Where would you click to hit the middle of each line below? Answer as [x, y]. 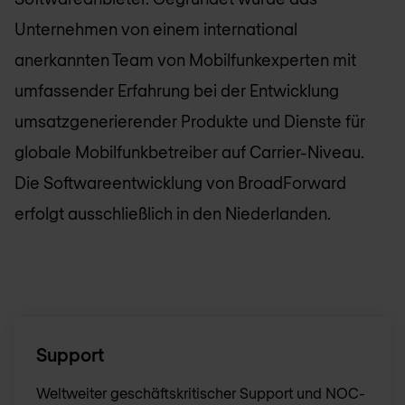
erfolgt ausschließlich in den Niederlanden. [173, 214]
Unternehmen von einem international [156, 29]
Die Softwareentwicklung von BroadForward [180, 183]
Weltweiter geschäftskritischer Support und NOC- [201, 393]
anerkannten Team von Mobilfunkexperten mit [185, 60]
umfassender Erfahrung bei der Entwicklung [177, 91]
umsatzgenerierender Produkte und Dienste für [190, 122]
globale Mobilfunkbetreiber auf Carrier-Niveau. [189, 152]
